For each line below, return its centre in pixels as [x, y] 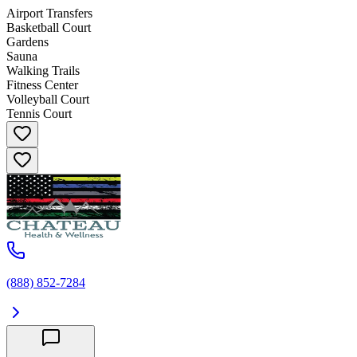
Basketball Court [49, 28]
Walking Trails [43, 71]
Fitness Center [42, 85]
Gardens [27, 42]
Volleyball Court [48, 100]
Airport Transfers [49, 14]
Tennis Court [39, 114]
